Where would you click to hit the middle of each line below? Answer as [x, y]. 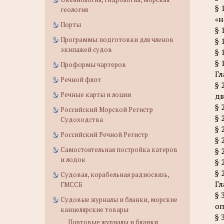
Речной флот [81, 79]
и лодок [73, 159]
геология [74, 9]
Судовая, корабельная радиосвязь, [115, 174]
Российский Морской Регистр [107, 109]
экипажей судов [86, 49]
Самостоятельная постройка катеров [119, 149]
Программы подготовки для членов [117, 39]
